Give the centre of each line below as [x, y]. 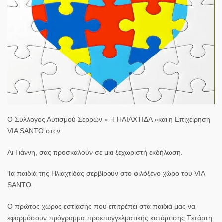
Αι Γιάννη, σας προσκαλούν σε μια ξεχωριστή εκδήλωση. [95, 152]
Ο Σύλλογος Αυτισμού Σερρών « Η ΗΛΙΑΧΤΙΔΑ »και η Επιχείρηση [109, 119]
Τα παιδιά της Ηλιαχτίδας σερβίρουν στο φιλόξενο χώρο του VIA [106, 173]
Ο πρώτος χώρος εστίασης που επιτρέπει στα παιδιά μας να [101, 206]
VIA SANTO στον [34, 131]
